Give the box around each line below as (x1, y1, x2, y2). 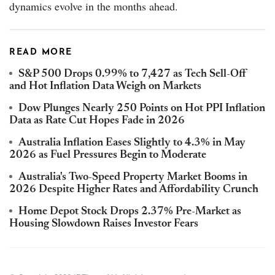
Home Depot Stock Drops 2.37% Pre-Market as (18, 206, 241, 217)
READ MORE (9, 47, 72, 57)
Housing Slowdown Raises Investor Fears (9, 218, 198, 230)
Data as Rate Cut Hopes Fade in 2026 (9, 115, 185, 126)
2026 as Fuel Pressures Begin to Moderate (9, 149, 206, 161)
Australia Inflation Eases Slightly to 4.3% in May (18, 137, 246, 149)
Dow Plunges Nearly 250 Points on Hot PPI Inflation (18, 103, 265, 114)
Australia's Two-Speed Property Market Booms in (18, 171, 247, 183)
